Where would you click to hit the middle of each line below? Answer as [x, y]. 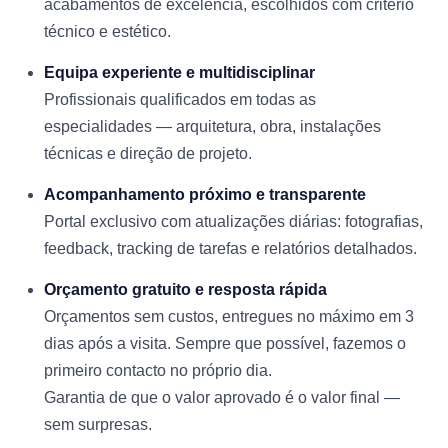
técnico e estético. [107, 31]
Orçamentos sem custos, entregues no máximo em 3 [229, 316]
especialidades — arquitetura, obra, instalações [212, 126]
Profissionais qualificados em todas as [180, 99]
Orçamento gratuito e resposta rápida [185, 289]
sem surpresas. [98, 424]
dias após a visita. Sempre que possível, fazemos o [225, 343]
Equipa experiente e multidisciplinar [179, 72]
